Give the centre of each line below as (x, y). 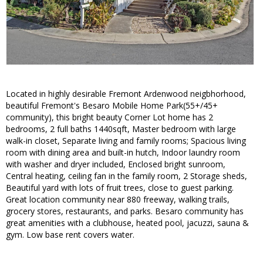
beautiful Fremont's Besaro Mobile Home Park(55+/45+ (112, 106)
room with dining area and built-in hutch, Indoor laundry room (123, 153)
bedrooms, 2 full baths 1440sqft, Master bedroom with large (121, 129)
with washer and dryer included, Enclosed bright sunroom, (116, 164)
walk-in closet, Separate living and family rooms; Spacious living (126, 141)
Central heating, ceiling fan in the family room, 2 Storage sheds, (127, 176)
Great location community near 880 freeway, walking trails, (118, 200)
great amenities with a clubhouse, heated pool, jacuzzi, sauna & (127, 223)
